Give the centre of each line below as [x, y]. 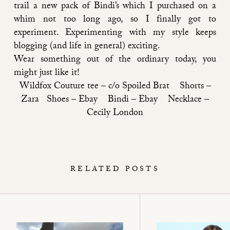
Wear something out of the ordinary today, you [115, 60]
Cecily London [115, 113]
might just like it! [47, 73]
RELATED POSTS [115, 170]
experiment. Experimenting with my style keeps [115, 33]
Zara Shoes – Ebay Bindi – [80, 100]
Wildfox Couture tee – [64, 87]
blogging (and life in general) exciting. [87, 47]
